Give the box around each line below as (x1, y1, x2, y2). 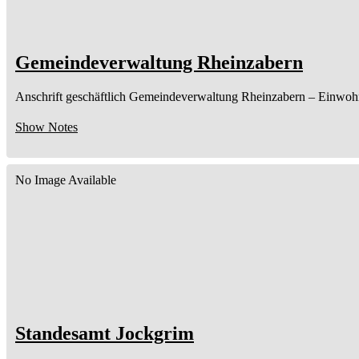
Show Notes (15, 119, 78, 134)
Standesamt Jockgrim (15, 323, 194, 345)
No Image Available (15, 172, 116, 187)
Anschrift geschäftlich (15, 89, 126, 103)
